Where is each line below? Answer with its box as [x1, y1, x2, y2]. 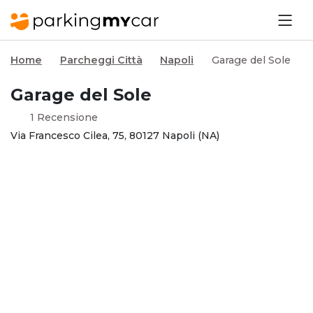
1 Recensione [30, 111, 98, 124]
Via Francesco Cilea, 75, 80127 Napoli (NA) [10, 129, 219, 142]
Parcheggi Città [59, 54, 143, 67]
